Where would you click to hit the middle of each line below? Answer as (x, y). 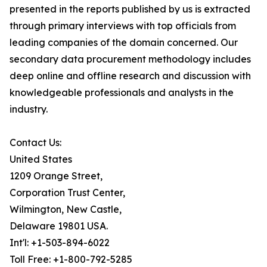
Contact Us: (35, 143)
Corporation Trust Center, (67, 193)
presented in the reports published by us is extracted (130, 9)
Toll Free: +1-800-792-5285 (71, 260)
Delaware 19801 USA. (59, 226)
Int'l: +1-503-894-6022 (60, 243)
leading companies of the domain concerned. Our (124, 43)
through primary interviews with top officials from (123, 26)
